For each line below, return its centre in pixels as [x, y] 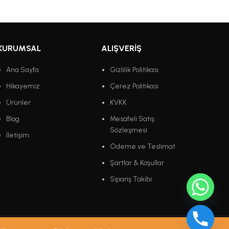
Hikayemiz [23, 86]
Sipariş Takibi [131, 179]
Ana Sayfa [22, 70]
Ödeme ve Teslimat [143, 147]
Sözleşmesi [129, 130]
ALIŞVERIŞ [122, 49]
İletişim [17, 135]
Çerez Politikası [134, 86]
